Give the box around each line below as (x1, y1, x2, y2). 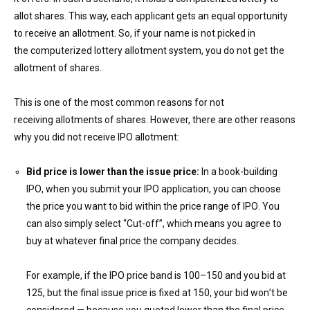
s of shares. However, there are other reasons (98, 114, 295, 125)
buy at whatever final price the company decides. (26, 235, 241, 246)
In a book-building (199, 166, 277, 177)
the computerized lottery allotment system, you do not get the (14, 45, 284, 56)
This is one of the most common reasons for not (14, 97, 224, 108)
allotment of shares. (14, 62, 102, 73)
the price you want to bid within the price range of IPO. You (26, 201, 280, 212)
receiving (14, 114, 55, 125)
